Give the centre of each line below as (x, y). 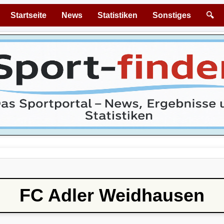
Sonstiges (172, 15)
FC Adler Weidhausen (112, 195)
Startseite (28, 15)
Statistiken (117, 15)
